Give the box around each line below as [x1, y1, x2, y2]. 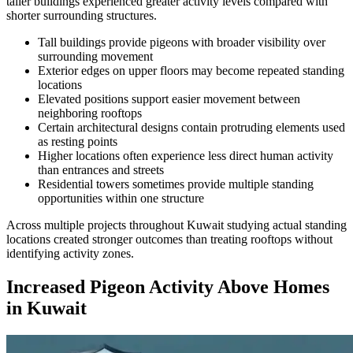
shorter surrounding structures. [6, 9, 157, 23]
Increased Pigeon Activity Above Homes [6, 277, 329, 298]
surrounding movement [38, 50, 153, 64]
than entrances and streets [38, 163, 164, 177]
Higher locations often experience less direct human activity [38, 149, 333, 163]
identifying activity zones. [6, 247, 134, 261]
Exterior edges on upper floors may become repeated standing [38, 64, 344, 78]
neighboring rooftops [38, 106, 142, 121]
